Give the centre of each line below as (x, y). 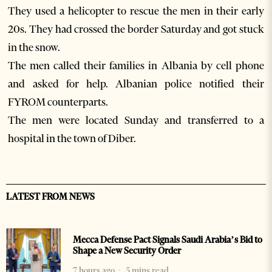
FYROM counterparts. (58, 102)
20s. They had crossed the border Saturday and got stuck (136, 29)
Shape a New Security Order (127, 251)
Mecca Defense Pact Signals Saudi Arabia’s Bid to (168, 240)
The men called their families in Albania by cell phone (136, 66)
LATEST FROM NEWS (50, 197)
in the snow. (34, 48)
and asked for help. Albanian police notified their (136, 84)
